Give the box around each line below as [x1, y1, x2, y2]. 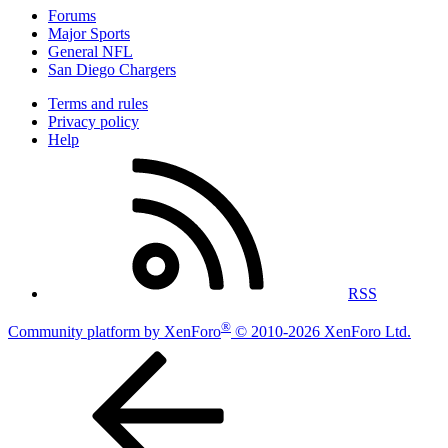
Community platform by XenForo [8, 323, 221, 341]
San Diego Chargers [48, 60, 176, 78]
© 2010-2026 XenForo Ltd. [235, 323, 411, 341]
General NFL [48, 42, 133, 60]
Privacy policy [48, 112, 139, 130]
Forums [48, 6, 96, 24]
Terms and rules [48, 94, 148, 112]
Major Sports [48, 24, 130, 42]
